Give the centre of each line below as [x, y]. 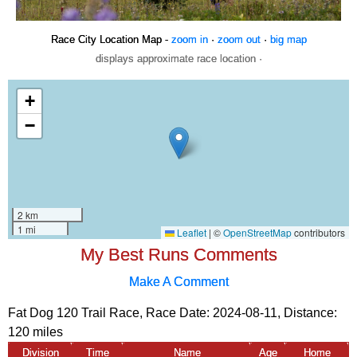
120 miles [35, 331]
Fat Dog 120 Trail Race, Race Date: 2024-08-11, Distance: [173, 312]
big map [288, 39]
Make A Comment [178, 281]
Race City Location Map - [111, 39]
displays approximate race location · [178, 58]
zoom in [189, 39]
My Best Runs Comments [178, 254]
